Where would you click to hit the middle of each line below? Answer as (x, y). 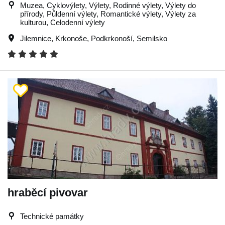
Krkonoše (71, 38)
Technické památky (52, 216)
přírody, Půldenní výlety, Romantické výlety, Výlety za (108, 14)
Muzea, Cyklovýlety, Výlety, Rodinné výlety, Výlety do (108, 5)
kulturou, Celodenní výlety (63, 22)
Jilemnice (36, 38)
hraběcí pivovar (48, 193)
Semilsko (152, 38)
